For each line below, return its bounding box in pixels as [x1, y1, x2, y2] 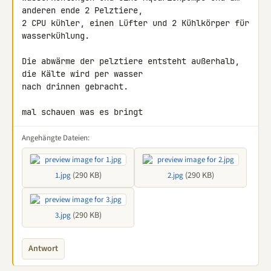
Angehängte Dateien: [22, 132, 90, 143]
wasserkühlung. [22, 30, 90, 41]
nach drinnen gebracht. [22, 81, 128, 92]
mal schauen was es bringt [22, 106, 143, 117]
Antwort [28, 243, 58, 255]
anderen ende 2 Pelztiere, [22, 5, 148, 16]
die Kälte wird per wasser [22, 68, 148, 79]
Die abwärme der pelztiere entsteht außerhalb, [22, 56, 240, 67]
